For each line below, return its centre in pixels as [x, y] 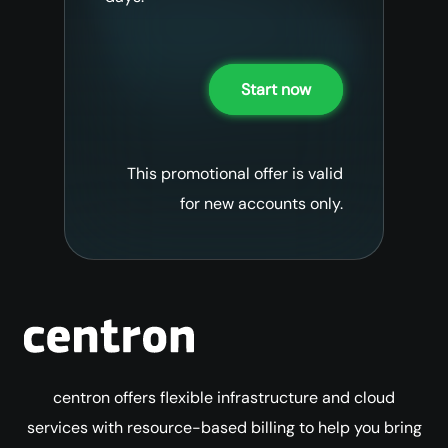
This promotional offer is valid [235, 173]
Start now [276, 90]
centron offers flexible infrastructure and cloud [224, 397]
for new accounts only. [261, 203]
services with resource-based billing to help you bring [224, 427]
